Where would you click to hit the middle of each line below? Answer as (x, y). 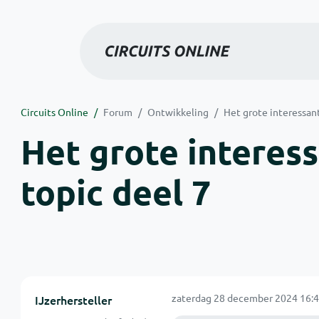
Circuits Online (54, 112)
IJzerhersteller (73, 300)
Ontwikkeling (178, 112)
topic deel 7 (115, 192)
